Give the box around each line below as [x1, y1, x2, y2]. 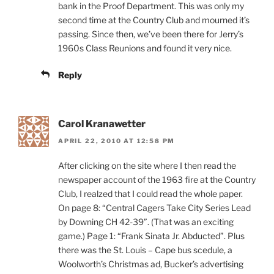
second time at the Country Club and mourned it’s [58, 14, 250, 25]
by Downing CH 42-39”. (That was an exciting [58, 217, 234, 228]
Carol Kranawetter [58, 117, 146, 130]
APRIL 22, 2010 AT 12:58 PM [58, 137, 176, 145]
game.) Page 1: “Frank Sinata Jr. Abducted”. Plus [58, 231, 245, 242]
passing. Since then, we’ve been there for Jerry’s [58, 28, 243, 39]
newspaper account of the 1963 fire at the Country [58, 174, 256, 185]
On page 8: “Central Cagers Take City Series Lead [58, 202, 251, 213]
